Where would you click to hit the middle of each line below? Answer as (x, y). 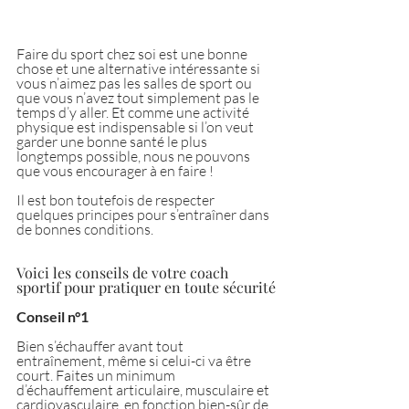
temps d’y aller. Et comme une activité (134, 112)
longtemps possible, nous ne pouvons (135, 156)
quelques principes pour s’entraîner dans (144, 214)
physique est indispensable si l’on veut (136, 126)
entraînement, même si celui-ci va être (135, 360)
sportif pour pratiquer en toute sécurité (146, 287)
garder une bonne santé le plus (113, 141)
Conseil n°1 (52, 316)
